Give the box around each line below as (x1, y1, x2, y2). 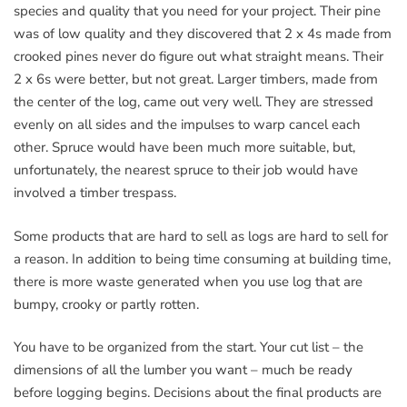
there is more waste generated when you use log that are (14, 272, 362, 291)
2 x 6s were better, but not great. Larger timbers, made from (14, 70, 378, 88)
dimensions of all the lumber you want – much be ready (14, 361, 352, 379)
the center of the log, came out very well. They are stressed (14, 93, 373, 111)
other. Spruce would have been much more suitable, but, (14, 138, 355, 156)
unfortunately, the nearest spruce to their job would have (14, 161, 358, 179)
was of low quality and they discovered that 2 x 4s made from (14, 25, 392, 43)
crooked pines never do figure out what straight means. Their (14, 47, 383, 65)
